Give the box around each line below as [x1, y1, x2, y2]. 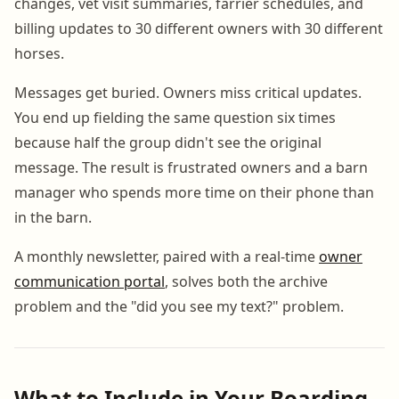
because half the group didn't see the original [14, 132, 322, 152]
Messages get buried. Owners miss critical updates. [14, 82, 362, 102]
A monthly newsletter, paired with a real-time [14, 246, 319, 266]
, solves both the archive [165, 271, 328, 291]
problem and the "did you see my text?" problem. [14, 296, 344, 316]
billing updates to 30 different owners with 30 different [14, 18, 383, 38]
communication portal [14, 271, 165, 291]
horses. [14, 43, 64, 63]
